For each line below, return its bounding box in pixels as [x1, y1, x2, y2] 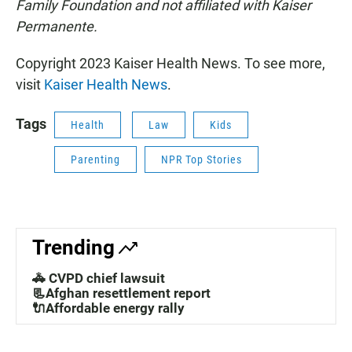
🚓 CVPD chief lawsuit [32, 270, 165, 287]
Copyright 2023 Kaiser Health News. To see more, [16, 55, 325, 72]
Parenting [71, 153, 120, 167]
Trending [32, 236, 115, 260]
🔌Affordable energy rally [32, 300, 185, 317]
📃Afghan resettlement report [32, 285, 211, 302]
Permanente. [16, 18, 97, 35]
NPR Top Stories [161, 153, 242, 167]
